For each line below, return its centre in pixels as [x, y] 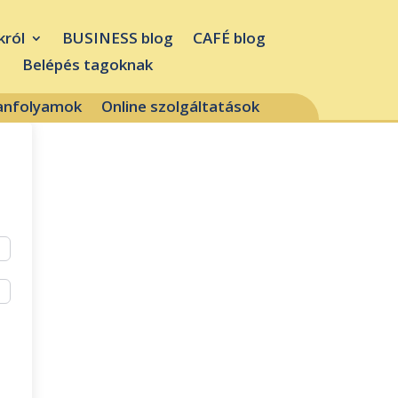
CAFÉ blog [229, 37]
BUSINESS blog [117, 37]
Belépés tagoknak [88, 64]
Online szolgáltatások [180, 106]
